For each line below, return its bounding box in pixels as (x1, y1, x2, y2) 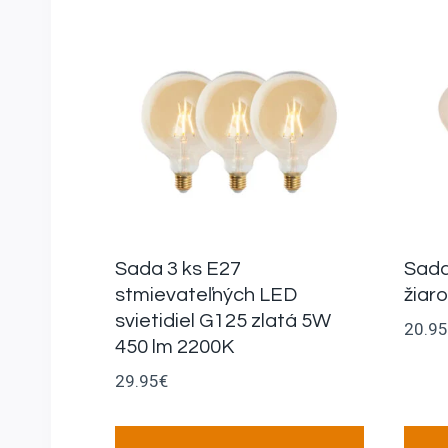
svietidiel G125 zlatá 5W (115, 311, 331, 332)
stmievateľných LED (115, 285, 297, 306)
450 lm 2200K (115, 337, 234, 358)
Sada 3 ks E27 (115, 259, 241, 280)
